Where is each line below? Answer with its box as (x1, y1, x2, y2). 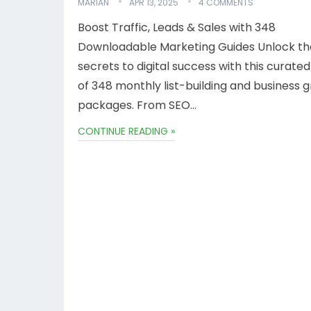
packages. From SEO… (78, 97, 196, 113)
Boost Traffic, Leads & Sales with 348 (78, 19, 276, 35)
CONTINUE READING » (78, 124, 175, 138)
